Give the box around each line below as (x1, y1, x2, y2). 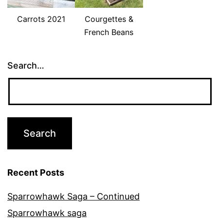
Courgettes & (84, 14, 133, 24)
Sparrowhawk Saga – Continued (7, 191, 140, 201)
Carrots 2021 (17, 14, 66, 24)
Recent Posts (7, 167, 64, 178)
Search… (7, 60, 44, 71)
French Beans (84, 27, 134, 37)
